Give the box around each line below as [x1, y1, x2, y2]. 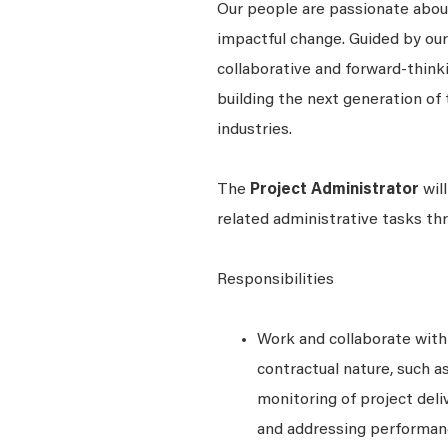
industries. [217, 122, 296, 138]
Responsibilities [217, 272, 334, 288]
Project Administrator [246, 182, 419, 198]
